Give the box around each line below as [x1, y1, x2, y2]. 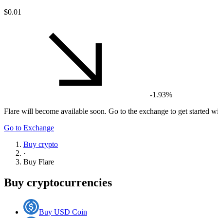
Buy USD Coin [39, 207, 87, 216]
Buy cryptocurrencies [4, 176, 112, 189]
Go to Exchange [4, 123, 54, 132]
